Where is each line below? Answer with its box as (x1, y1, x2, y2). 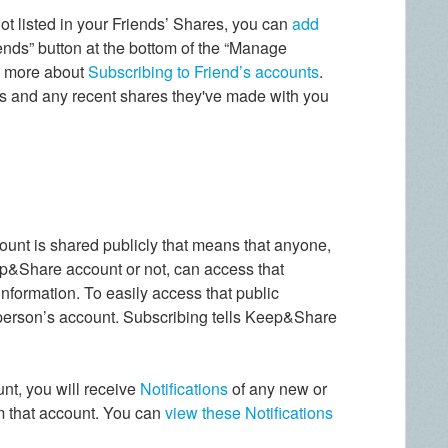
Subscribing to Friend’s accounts (88, 59, 320, 83)
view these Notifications (165, 400, 334, 424)
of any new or (228, 376, 328, 400)
